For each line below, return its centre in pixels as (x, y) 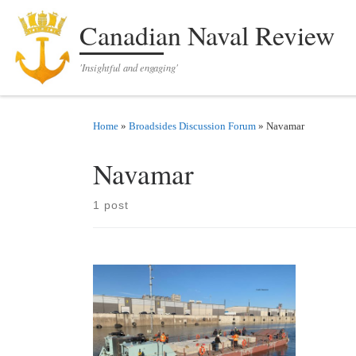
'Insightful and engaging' (129, 67)
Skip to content (58, 21)
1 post (111, 205)
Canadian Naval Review (207, 35)
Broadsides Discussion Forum (192, 126)
